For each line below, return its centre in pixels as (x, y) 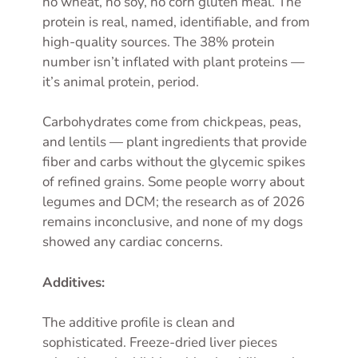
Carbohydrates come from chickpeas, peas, (172, 122)
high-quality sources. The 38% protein (159, 42)
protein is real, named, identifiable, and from (176, 22)
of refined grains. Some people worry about (173, 182)
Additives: (74, 282)
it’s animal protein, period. (121, 82)
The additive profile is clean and (139, 323)
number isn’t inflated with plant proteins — (173, 62)
